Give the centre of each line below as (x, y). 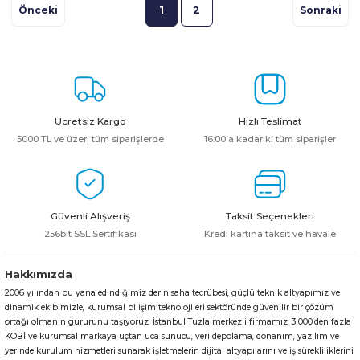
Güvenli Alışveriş (90, 215)
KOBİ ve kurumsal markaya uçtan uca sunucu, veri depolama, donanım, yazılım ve (172, 336)
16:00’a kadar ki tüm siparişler (270, 139)
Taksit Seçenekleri (270, 215)
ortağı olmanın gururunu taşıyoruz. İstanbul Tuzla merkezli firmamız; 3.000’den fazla (178, 321)
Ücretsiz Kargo (90, 121)
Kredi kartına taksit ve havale (270, 233)
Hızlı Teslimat (270, 121)
